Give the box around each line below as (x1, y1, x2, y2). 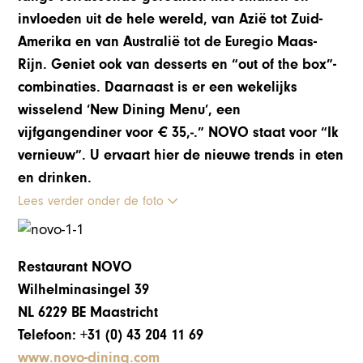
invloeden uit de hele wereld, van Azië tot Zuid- (18, 10, 323, 28)
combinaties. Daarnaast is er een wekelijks (18, 78, 298, 96)
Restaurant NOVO (18, 258, 133, 276)
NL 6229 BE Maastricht (18, 304, 159, 322)
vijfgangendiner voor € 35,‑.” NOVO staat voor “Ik (18, 123, 340, 141)
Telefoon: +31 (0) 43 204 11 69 (18, 327, 204, 344)
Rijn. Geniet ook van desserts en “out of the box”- (18, 55, 337, 73)
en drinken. (18, 169, 92, 186)
